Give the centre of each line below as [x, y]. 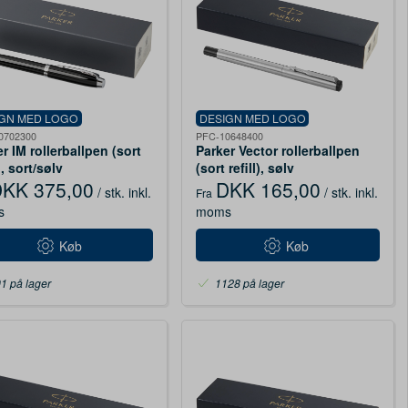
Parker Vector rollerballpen [277, 151]
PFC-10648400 [229, 137]
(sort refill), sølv [245, 168]
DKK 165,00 [268, 190]
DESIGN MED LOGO [252, 118]
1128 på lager [249, 283]
